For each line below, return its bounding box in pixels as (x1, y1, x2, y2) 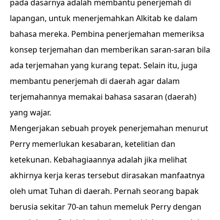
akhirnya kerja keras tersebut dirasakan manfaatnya (10, 170, 205, 181)
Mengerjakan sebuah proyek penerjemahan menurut (10, 123, 208, 134)
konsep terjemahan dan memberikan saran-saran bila (10, 44, 210, 55)
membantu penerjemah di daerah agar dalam (10, 76, 180, 86)
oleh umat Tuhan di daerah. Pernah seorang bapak (10, 186, 199, 196)
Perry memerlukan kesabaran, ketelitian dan (10, 138, 175, 149)
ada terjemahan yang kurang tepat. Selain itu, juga (10, 60, 197, 71)
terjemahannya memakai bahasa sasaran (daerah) (10, 91, 196, 102)
